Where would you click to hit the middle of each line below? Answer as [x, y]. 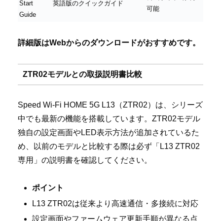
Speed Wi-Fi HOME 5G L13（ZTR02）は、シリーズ [110, 105]
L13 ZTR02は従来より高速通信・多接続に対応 [115, 203]
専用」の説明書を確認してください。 [85, 160]
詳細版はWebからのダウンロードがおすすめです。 [109, 42]
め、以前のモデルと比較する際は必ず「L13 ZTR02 [109, 146]
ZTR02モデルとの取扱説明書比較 [82, 74]
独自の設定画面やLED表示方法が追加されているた [109, 132]
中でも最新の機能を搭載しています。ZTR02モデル [109, 118]
